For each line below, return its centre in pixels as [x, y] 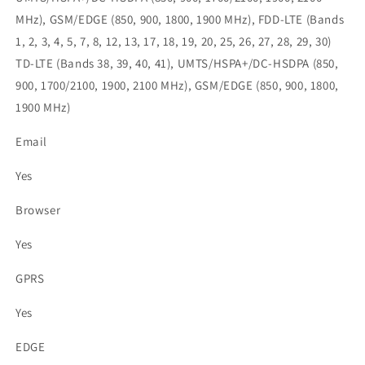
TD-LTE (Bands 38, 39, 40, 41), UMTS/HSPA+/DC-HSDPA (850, [177, 63]
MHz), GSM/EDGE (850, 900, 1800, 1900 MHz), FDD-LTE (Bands [180, 19]
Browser [38, 210]
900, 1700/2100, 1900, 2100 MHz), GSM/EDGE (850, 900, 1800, [177, 85]
